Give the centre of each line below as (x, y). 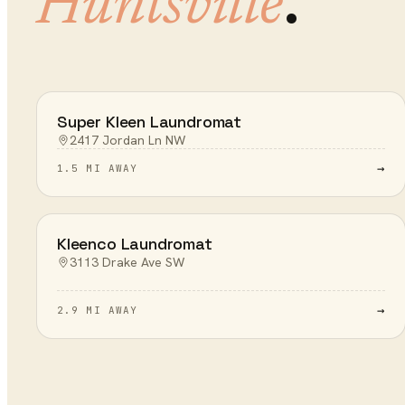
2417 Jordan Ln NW (127, 140)
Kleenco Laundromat (135, 244)
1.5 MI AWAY (98, 168)
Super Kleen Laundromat (150, 122)
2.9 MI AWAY (98, 310)
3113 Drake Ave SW (127, 262)
